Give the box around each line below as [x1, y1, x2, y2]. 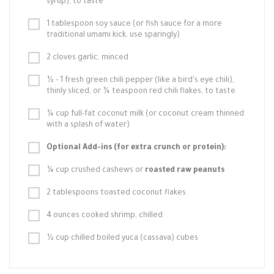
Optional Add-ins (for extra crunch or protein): [46, 144, 226, 152]
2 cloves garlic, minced [46, 54, 128, 62]
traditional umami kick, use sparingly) [46, 31, 180, 40]
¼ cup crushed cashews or [46, 166, 145, 175]
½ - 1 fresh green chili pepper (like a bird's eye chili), [46, 76, 234, 85]
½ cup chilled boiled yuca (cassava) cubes [46, 234, 198, 243]
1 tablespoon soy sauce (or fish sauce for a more [46, 20, 222, 29]
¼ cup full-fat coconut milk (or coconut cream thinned [46, 110, 244, 119]
